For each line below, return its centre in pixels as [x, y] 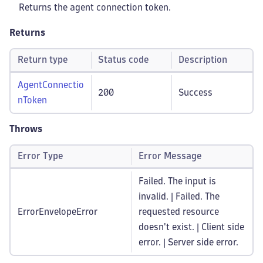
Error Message [170, 156]
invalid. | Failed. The [179, 196]
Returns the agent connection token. [95, 7]
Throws [26, 129]
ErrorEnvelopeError [58, 212]
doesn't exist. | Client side [191, 227]
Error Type [41, 156]
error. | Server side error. [188, 242]
